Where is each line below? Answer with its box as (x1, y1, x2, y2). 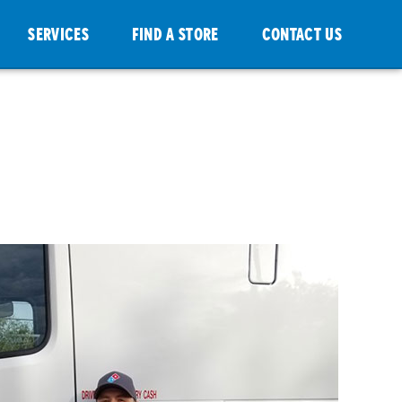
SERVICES (28, 22, 89, 45)
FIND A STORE (131, 22, 219, 45)
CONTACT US (261, 22, 342, 45)
